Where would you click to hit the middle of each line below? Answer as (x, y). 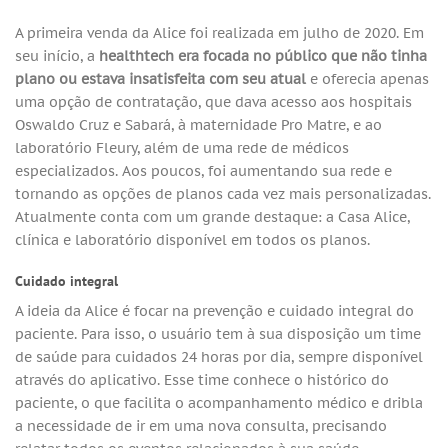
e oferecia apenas (367, 78)
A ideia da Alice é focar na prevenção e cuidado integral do (214, 311)
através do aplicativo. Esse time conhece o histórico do (202, 380)
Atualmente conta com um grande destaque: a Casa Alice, (212, 216)
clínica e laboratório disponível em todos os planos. (192, 239)
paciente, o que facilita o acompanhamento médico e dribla (219, 403)
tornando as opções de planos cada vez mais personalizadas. (223, 193)
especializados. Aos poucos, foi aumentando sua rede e (203, 170)
